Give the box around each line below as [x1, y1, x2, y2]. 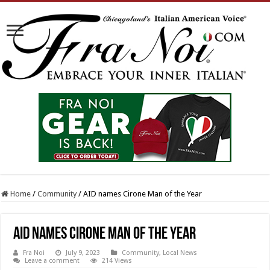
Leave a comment [25, 257, 80, 265]
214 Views [102, 257, 133, 265]
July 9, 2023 [66, 249, 101, 257]
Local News [163, 249, 198, 257]
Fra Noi [23, 249, 45, 257]
